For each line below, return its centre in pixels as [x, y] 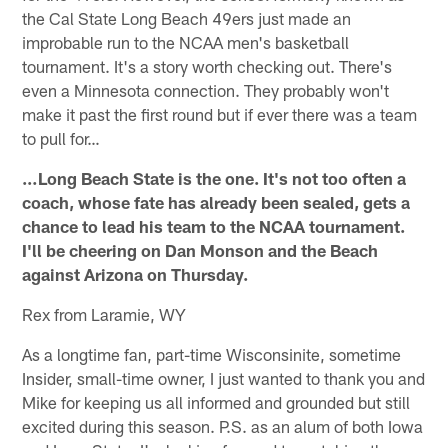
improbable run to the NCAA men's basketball [186, 42]
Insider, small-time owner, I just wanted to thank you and [224, 378]
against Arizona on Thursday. [135, 274]
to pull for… [61, 138]
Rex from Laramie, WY [104, 314]
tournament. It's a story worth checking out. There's [207, 66]
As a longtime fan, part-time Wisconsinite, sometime [212, 354]
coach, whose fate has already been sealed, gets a [216, 202]
